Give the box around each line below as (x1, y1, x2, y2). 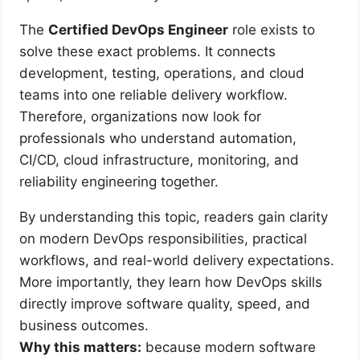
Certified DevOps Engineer (48, 22, 229, 39)
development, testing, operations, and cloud (19, 65, 305, 82)
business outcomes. (19, 317, 149, 334)
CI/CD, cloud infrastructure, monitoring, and (19, 152, 300, 169)
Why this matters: (19, 339, 142, 356)
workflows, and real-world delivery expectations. (19, 252, 335, 269)
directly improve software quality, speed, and (19, 296, 311, 313)
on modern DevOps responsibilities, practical (19, 231, 308, 247)
